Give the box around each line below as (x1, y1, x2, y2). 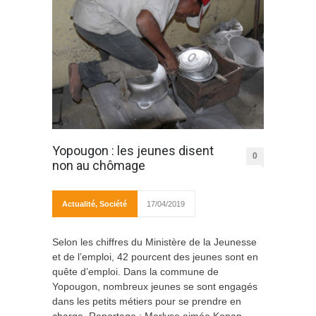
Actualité (62, 200, 95, 209)
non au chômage (52, 158, 145, 174)
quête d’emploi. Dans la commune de (52, 266, 219, 278)
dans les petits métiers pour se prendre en (52, 296, 241, 308)
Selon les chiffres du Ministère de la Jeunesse (52, 236, 257, 248)
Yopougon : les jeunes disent (52, 143, 214, 159)
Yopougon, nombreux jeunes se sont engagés (52, 281, 257, 293)
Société (99, 200, 127, 209)
